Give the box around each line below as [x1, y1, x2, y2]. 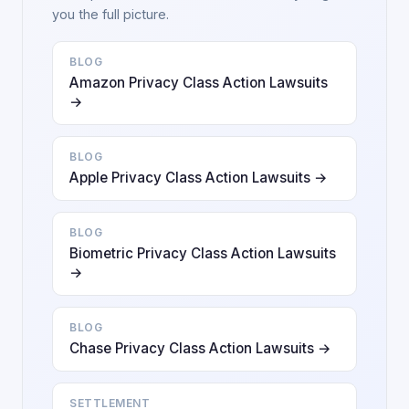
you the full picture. [52, 6, 169, 22]
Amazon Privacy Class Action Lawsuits [69, 74, 328, 91]
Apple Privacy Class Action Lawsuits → [69, 169, 328, 186]
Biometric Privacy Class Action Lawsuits [69, 245, 336, 262]
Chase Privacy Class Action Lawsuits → [69, 340, 331, 357]
